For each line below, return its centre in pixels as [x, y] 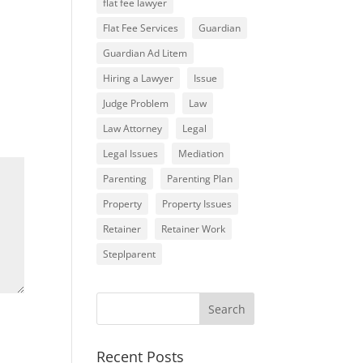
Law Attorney [133, 128]
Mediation [201, 154]
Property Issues [197, 204]
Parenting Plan [200, 179]
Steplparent [130, 254]
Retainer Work [194, 229]
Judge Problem [136, 103]
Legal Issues [131, 154]
